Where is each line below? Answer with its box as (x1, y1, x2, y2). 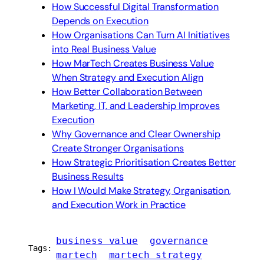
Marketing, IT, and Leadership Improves (52, 100, 220, 113)
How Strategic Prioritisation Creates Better (52, 156, 236, 169)
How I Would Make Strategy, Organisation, (52, 184, 231, 197)
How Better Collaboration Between (52, 85, 202, 98)
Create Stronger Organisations (52, 142, 184, 155)
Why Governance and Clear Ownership (52, 128, 220, 141)
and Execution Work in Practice (52, 199, 186, 212)
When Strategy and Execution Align (52, 71, 203, 84)
